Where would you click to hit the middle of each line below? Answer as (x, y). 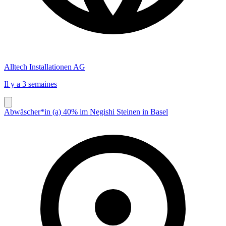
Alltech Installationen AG (45, 67)
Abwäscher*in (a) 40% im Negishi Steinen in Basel (86, 111)
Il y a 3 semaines (31, 84)
